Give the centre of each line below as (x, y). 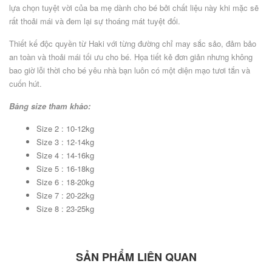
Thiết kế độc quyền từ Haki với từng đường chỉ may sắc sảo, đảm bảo (133, 44)
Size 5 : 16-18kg (65, 169)
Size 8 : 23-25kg (65, 209)
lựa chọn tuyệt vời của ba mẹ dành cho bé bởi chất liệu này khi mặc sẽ (134, 8)
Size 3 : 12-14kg (65, 142)
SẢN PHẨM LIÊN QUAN (136, 257)
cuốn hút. (25, 84)
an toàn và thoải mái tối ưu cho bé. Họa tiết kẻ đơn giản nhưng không (131, 57)
